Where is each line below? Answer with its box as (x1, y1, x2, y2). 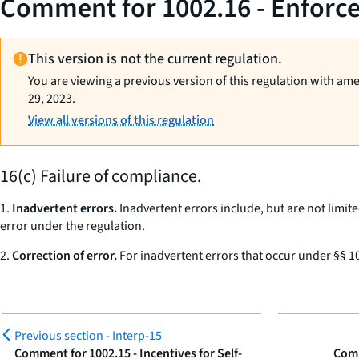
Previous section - (14, 327, 112, 345)
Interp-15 (112, 327, 162, 345)
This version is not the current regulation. (28, 49, 283, 69)
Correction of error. (12, 247, 117, 264)
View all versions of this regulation (28, 111, 215, 129)
